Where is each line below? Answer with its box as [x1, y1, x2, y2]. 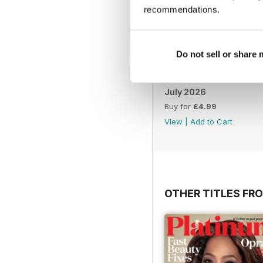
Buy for [164, 101, 193, 111]
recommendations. [143, 4, 220, 15]
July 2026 [164, 86, 206, 97]
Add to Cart [190, 116, 232, 126]
